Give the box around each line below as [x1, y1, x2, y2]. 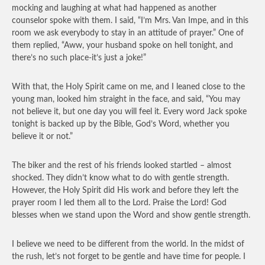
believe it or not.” [12, 132, 73, 141]
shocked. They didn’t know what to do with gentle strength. [12, 174, 229, 182]
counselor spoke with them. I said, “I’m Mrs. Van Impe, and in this [12, 17, 248, 25]
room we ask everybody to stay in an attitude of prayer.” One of [12, 29, 244, 37]
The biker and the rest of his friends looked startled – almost [12, 161, 231, 170]
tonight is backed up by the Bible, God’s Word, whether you [12, 120, 230, 128]
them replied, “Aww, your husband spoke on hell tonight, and [12, 41, 233, 50]
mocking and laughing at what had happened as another [12, 4, 216, 12]
